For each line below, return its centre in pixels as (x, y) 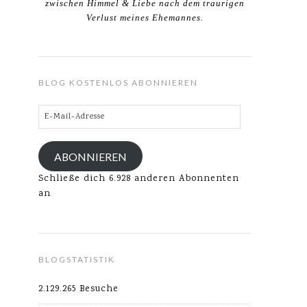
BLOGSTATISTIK (77, 259)
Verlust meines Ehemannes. (145, 17)
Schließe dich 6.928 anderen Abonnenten (139, 179)
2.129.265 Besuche (78, 289)
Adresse (57, 142)
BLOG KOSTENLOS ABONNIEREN (118, 83)
